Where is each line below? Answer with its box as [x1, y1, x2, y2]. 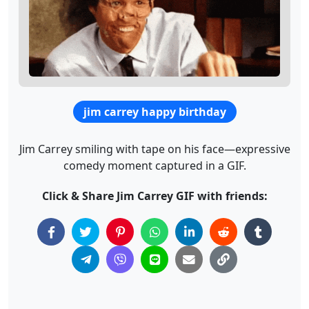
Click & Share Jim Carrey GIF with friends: [41, 188, 268, 204]
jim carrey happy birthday [83, 104, 226, 120]
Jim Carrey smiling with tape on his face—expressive [19, 141, 290, 157]
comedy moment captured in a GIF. [63, 158, 246, 174]
